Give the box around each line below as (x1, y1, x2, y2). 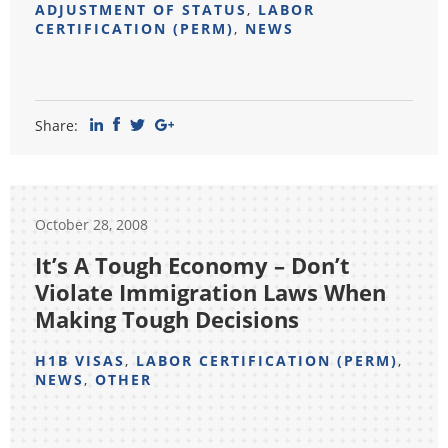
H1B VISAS (35, 351, 125, 370)
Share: (35, 116, 78, 135)
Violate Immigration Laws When (35, 277, 386, 307)
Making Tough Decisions (35, 304, 299, 334)
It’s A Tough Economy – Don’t (35, 250, 350, 280)
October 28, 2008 (35, 215, 148, 234)
